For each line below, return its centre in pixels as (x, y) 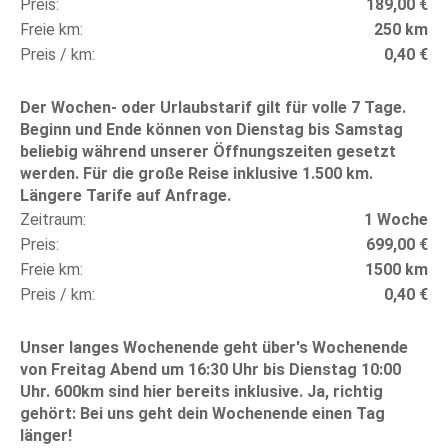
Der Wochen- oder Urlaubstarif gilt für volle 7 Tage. (213, 107)
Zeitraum (51, 219)
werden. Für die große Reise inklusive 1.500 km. (196, 173)
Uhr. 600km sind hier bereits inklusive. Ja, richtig (201, 391)
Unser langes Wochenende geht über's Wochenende (214, 347)
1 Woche (396, 219)
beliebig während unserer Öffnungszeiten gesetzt (208, 151)
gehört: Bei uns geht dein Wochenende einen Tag (202, 413)
